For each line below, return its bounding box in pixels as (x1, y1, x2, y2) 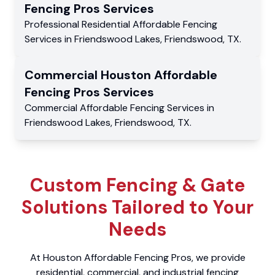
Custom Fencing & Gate (30, 172, 245, 197)
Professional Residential (25, 17, 133, 31)
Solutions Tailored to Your (21, 195, 254, 219)
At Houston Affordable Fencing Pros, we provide (29, 250, 246, 264)
